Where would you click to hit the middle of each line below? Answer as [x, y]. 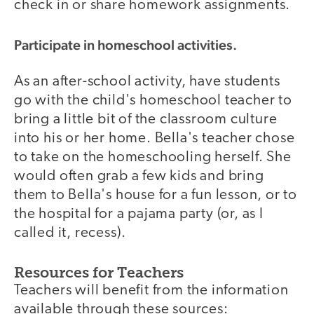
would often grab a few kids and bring [139, 176]
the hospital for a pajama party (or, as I [139, 214]
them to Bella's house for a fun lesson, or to [156, 195]
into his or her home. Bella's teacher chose [155, 138]
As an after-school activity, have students [147, 81]
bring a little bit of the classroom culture [146, 119]
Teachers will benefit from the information [151, 291]
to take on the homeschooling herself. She [153, 157]
